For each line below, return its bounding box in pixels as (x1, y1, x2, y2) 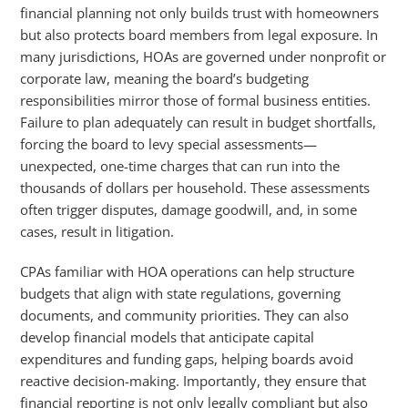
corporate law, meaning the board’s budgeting (20, 69, 310, 87)
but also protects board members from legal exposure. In (20, 25, 379, 44)
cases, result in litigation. (20, 222, 175, 240)
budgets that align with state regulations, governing (20, 284, 342, 302)
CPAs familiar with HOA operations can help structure (20, 262, 355, 280)
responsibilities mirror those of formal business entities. (20, 91, 372, 109)
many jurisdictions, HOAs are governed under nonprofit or (20, 47, 387, 66)
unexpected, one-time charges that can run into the (20, 157, 341, 175)
